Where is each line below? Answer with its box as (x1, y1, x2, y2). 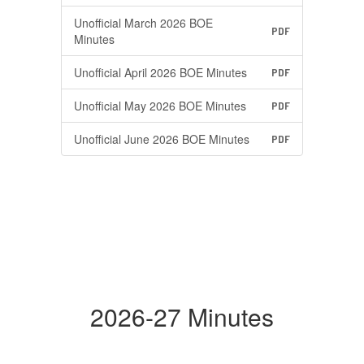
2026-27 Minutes (90, 299, 274, 334)
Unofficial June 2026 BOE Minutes (74, 131, 249, 147)
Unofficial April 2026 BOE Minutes (74, 64, 247, 80)
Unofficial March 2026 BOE (74, 15, 213, 31)
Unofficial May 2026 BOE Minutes (74, 97, 246, 114)
